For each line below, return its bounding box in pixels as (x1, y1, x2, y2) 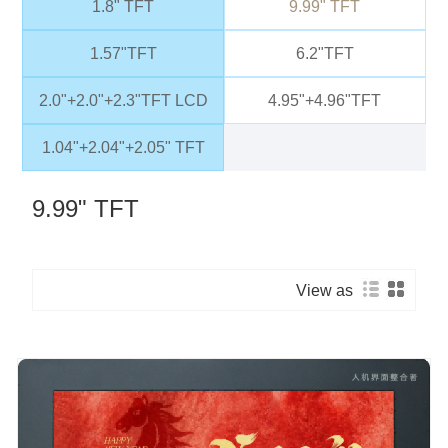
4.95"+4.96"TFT (268, 92, 382, 110)
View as (295, 281, 361, 299)
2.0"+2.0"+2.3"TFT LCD (38, 92, 208, 110)
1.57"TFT (89, 45, 157, 63)
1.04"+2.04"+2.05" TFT (41, 139, 205, 157)
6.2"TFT (295, 45, 354, 63)
